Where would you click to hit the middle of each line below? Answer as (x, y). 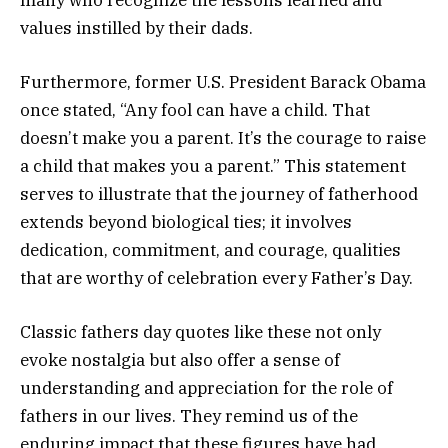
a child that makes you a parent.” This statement (213, 165)
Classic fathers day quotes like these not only (200, 331)
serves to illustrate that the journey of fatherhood (219, 193)
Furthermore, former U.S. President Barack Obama (223, 81)
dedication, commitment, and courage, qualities (210, 249)
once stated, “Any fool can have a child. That (195, 109)
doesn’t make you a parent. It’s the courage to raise (223, 137)
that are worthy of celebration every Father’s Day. (216, 277)
